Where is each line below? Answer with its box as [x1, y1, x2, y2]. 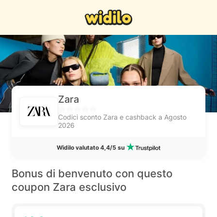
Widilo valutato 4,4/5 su [57, 144, 124, 152]
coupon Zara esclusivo [12, 181, 126, 193]
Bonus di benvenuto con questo [12, 167, 172, 180]
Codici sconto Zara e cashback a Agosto [58, 113, 186, 121]
